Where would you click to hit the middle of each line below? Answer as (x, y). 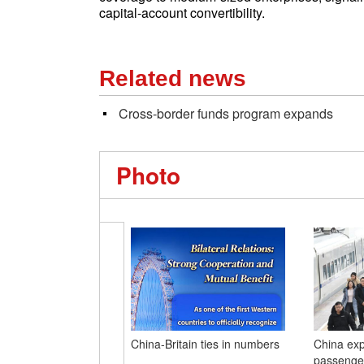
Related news (173, 78)
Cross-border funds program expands (226, 113)
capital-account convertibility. (182, 13)
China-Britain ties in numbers (205, 344)
